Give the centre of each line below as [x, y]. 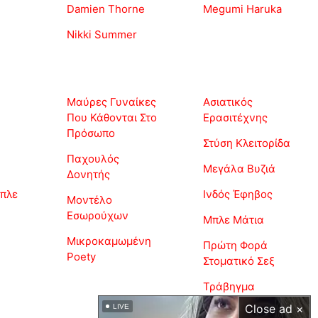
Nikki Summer [102, 35]
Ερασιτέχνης [235, 118]
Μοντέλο [89, 200]
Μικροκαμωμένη [109, 241]
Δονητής [88, 175]
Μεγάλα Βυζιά [239, 169]
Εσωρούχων [98, 216]
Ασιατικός [228, 102]
